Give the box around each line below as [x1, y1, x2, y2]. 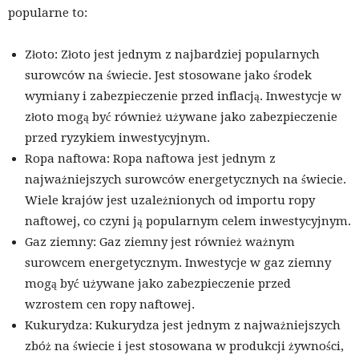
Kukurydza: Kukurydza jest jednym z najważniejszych [25, 318, 341, 333]
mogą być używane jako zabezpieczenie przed [25, 276, 291, 292]
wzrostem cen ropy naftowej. [25, 297, 195, 313]
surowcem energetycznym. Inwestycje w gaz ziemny [25, 256, 331, 271]
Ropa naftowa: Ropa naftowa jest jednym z [25, 151, 276, 167]
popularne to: [8, 6, 87, 21]
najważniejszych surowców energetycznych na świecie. [25, 172, 346, 188]
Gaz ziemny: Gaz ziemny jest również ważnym [25, 235, 295, 250]
